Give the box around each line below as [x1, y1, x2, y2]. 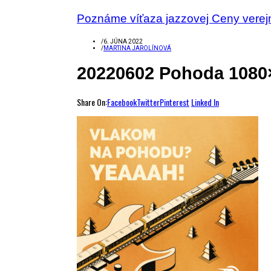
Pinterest [160, 95, 189, 108]
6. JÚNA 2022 [103, 38, 143, 45]
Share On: [77, 95, 107, 108]
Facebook [107, 95, 137, 108]
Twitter [137, 95, 160, 108]
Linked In [191, 95, 219, 108]
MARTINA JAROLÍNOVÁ [103, 44, 171, 51]
